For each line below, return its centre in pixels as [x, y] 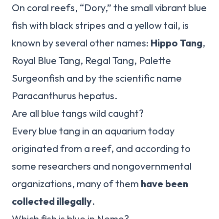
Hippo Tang [176, 43]
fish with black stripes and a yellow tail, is [100, 25]
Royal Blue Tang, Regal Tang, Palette [91, 61]
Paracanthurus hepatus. [65, 96]
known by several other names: [81, 43]
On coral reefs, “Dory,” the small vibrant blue [109, 8]
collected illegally [52, 201]
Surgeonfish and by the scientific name [97, 78]
